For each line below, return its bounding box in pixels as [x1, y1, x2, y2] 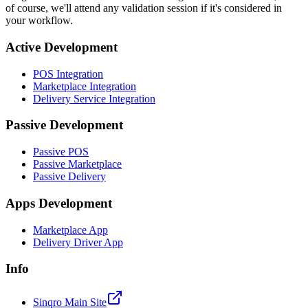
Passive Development [5, 118, 123, 133]
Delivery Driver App [33, 236, 123, 248]
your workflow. [5, 14, 73, 27]
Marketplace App [33, 223, 108, 236]
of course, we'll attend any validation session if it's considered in [5, 2, 282, 14]
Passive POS [33, 146, 89, 158]
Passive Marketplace [33, 158, 122, 170]
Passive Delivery [33, 170, 106, 183]
